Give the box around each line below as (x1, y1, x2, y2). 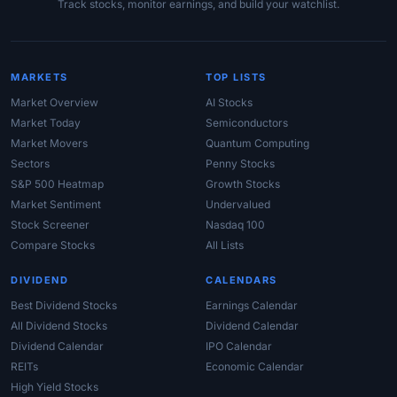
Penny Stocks (206, 157, 275, 171)
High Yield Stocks (11, 380, 98, 394)
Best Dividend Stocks (11, 299, 117, 313)
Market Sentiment (11, 198, 101, 212)
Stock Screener (11, 218, 90, 232)
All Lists (206, 238, 244, 253)
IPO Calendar (206, 339, 272, 354)
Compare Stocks (11, 238, 95, 253)
